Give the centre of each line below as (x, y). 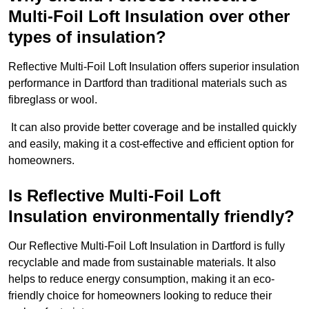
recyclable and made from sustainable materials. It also (142, 263)
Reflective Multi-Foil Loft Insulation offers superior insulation (154, 67)
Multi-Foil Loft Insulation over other (149, 17)
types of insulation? (87, 37)
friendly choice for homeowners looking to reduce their (140, 296)
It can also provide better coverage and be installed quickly (152, 128)
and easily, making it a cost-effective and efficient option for (151, 144)
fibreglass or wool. (53, 100)
